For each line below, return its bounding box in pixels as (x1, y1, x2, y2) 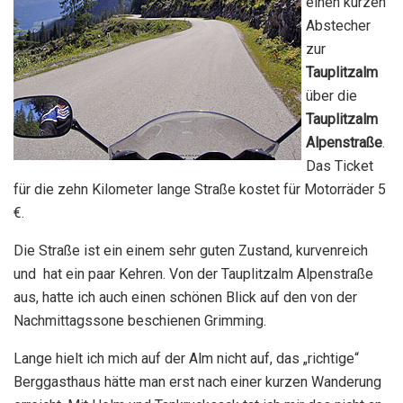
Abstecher (306, 16, 371, 34)
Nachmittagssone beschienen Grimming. (13, 311, 266, 329)
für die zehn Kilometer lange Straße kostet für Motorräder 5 (13, 180, 386, 198)
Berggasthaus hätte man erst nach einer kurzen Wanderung (13, 372, 381, 390)
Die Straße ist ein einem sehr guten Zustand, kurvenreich (13, 241, 368, 259)
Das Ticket (306, 157, 373, 175)
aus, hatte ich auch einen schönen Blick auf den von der (13, 288, 357, 306)
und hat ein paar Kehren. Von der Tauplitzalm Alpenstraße (13, 264, 373, 282)
